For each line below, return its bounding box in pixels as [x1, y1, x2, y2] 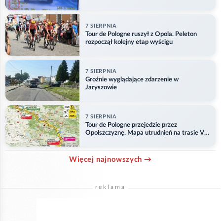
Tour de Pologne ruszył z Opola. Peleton [85, 31, 197, 38]
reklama [95, 184, 126, 190]
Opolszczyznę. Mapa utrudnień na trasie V [85, 130, 204, 137]
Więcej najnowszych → [69, 155, 152, 163]
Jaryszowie [85, 84, 117, 91]
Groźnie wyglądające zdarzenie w [85, 76, 179, 83]
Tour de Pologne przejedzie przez [85, 122, 177, 129]
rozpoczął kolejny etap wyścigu [85, 39, 173, 46]
